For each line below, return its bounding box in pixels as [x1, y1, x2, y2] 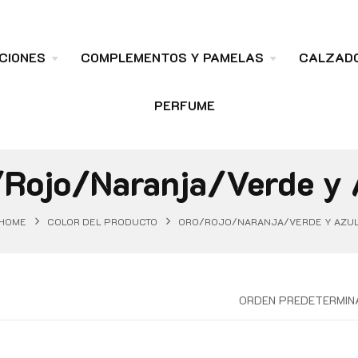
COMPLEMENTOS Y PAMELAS [81, 48, 264, 66]
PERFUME [154, 96, 215, 113]
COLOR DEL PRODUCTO [47, 214, 157, 228]
